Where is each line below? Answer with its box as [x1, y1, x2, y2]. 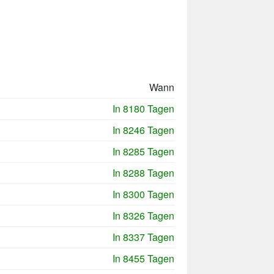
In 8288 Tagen [113, 166, 174, 180]
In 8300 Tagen [113, 187, 174, 202]
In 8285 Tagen [113, 144, 174, 159]
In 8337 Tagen [113, 230, 174, 245]
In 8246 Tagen [113, 123, 174, 138]
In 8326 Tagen [113, 209, 174, 223]
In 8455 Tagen [113, 251, 174, 266]
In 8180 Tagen [113, 102, 174, 116]
